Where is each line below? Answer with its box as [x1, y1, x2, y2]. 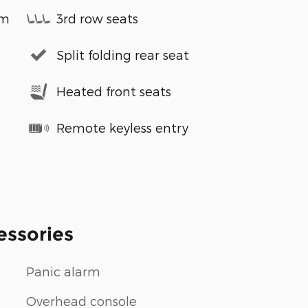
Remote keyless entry [56, 120, 188, 135]
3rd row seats [56, 11, 138, 26]
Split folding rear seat [56, 47, 189, 63]
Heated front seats [56, 84, 171, 99]
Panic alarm [26, 263, 100, 278]
